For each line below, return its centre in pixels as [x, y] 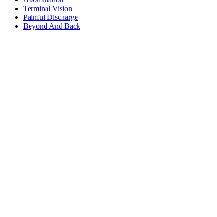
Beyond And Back [52, 26]
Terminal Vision [48, 8]
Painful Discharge [51, 17]
